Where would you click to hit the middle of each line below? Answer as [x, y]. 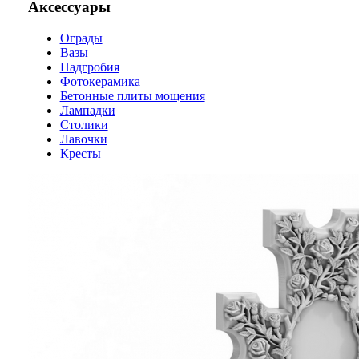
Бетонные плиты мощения [132, 95]
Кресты [80, 153]
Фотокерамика [100, 81]
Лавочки [83, 139]
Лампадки [87, 110]
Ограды [81, 38]
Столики [84, 124]
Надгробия [89, 67]
